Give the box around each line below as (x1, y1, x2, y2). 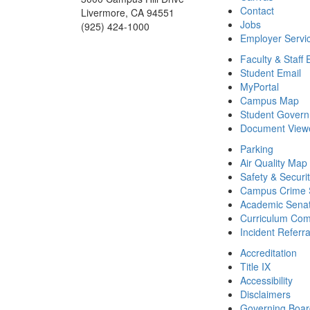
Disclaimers (240, 287, 291, 302)
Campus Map (240, 93, 299, 108)
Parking (240, 142, 273, 156)
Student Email (240, 66, 301, 80)
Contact (240, 3, 274, 18)
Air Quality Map (240, 156, 307, 170)
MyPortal (240, 80, 279, 94)
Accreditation (240, 246, 297, 260)
